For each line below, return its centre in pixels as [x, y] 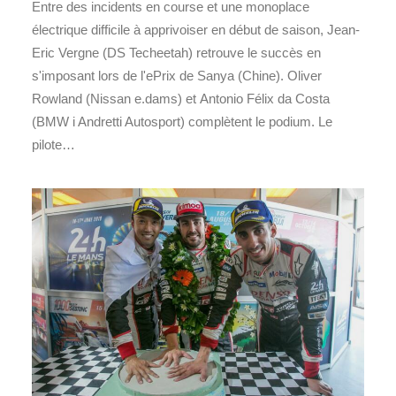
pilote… [53, 144]
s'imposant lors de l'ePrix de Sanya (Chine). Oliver [177, 75]
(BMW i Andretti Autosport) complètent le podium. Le [182, 121]
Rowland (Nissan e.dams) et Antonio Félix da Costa [181, 98]
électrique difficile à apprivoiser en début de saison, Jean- [196, 29]
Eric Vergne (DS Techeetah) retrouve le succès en [176, 52]
